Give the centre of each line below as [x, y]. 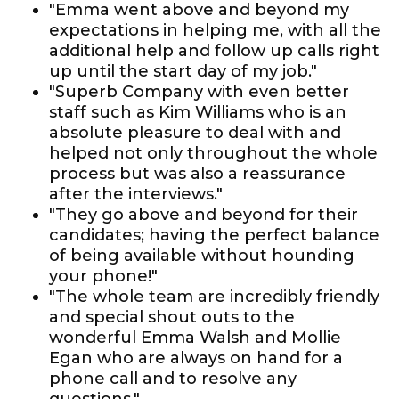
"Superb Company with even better [199, 92]
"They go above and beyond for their [204, 215]
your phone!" [103, 276]
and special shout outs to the [172, 317]
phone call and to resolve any [173, 379]
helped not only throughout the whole [213, 153]
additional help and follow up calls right [214, 51]
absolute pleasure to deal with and [195, 133]
